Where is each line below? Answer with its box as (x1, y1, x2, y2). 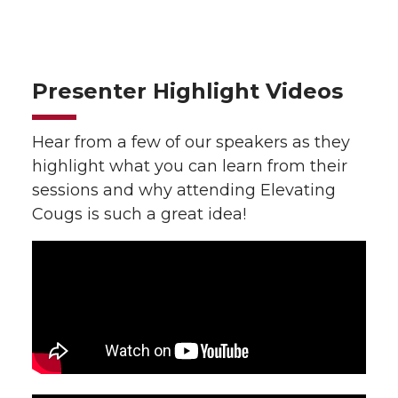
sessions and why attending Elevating (32, 180, 336, 200)
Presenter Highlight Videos (32, 78, 343, 104)
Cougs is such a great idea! (32, 204, 246, 224)
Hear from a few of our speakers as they (32, 132, 350, 152)
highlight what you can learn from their (32, 156, 347, 176)
